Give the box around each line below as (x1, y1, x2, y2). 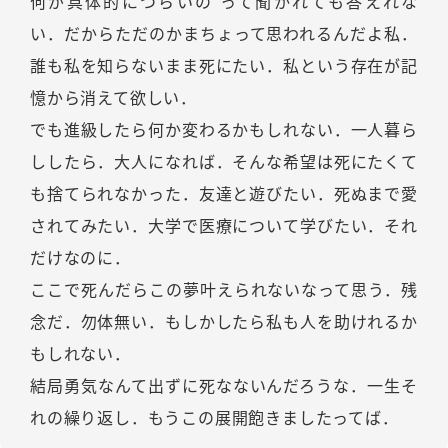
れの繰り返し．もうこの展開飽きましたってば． (30, 408, 399, 429)
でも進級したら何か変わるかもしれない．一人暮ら (30, 120, 418, 141)
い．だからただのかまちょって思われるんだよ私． (30, 24, 418, 45)
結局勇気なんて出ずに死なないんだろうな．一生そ (30, 376, 418, 397)
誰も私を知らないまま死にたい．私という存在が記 (30, 56, 418, 77)
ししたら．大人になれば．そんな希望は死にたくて (30, 152, 418, 173)
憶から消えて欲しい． (30, 88, 197, 109)
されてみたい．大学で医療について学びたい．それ (30, 216, 418, 237)
